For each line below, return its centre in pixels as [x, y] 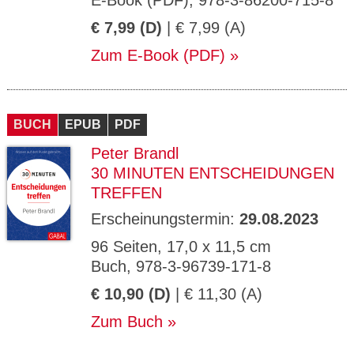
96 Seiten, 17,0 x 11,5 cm [181, 247]
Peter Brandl [135, 153]
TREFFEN [126, 193]
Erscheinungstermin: [165, 219]
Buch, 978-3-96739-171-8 [181, 266]
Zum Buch [127, 322]
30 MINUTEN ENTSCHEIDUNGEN [213, 173]
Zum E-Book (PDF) [158, 55]
